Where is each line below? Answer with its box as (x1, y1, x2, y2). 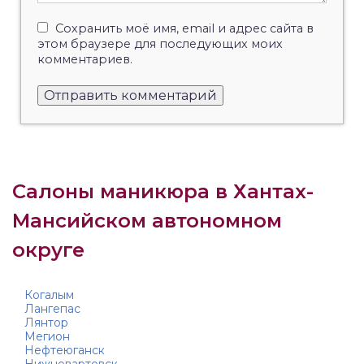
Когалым (24, 287, 74, 302)
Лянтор (24, 314, 68, 330)
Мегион (24, 328, 70, 344)
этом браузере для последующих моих (37, 36, 283, 51)
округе (12, 237, 84, 262)
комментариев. (37, 51, 132, 67)
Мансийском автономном (12, 208, 282, 232)
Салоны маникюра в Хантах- (12, 179, 314, 203)
